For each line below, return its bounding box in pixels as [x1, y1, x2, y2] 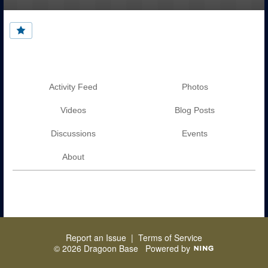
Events [182, 129, 208, 139]
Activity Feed [49, 82, 98, 92]
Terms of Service [138, 232, 202, 244]
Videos [60, 105, 86, 115]
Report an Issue [66, 232, 126, 244]
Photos [181, 82, 208, 92]
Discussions [51, 129, 96, 139]
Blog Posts [175, 105, 215, 115]
